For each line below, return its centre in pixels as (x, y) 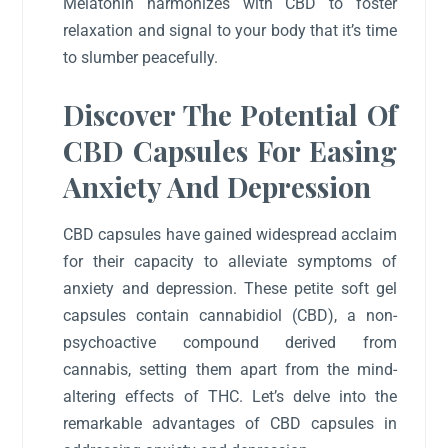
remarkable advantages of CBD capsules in (230, 423)
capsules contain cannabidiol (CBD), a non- (230, 315)
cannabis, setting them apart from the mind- (230, 369)
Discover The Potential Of (230, 114)
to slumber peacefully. (141, 58)
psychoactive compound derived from (230, 342)
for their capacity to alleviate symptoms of (230, 261)
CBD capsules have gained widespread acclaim (230, 234)
